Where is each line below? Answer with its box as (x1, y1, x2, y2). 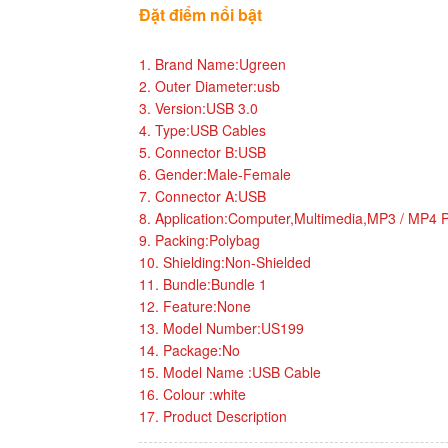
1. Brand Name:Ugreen (139, 53, 286, 74)
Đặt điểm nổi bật (139, 2, 262, 26)
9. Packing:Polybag (139, 229, 260, 250)
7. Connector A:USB (139, 185, 266, 206)
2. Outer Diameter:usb (139, 75, 280, 96)
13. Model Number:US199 (139, 317, 304, 338)
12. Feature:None (139, 295, 251, 316)
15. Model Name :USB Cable (139, 361, 321, 382)
